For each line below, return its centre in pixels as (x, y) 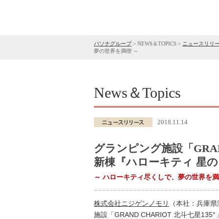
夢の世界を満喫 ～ (116, 51)
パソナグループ (113, 44)
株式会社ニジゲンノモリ (131, 203)
